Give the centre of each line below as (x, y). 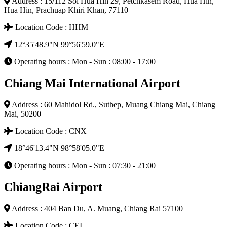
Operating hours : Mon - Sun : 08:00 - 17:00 (84, 62)
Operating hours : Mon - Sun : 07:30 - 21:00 (84, 166)
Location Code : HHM (51, 27)
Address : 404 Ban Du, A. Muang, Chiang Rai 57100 (97, 209)
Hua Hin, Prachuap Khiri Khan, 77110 (66, 10)
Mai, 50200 (23, 114)
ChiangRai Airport (53, 187)
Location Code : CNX (50, 131)
